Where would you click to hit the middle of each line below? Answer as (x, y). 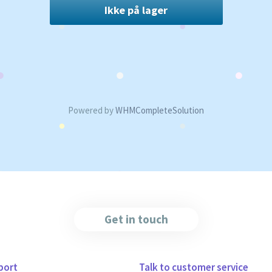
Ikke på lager (136, 10)
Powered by (92, 110)
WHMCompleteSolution (160, 110)
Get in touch (136, 219)
